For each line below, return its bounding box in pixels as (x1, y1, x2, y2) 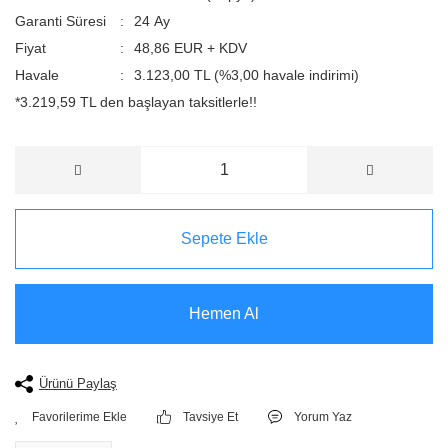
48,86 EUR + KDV (133, 40, 247, 56)
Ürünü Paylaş (39, 376, 117, 391)
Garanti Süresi (15, 13, 106, 29)
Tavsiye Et (183, 410, 239, 424)
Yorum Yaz (294, 410, 353, 424)
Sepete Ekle (180, 230, 268, 247)
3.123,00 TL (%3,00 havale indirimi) (133, 67, 359, 83)
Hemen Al (189, 305, 259, 322)
